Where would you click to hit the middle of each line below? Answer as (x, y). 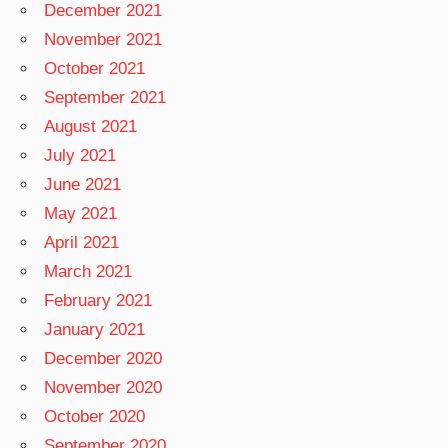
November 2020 (103, 388)
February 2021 (98, 301)
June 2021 (83, 185)
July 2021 (80, 156)
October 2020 (95, 417)
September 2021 (105, 98)
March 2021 (88, 272)
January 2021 (95, 330)
